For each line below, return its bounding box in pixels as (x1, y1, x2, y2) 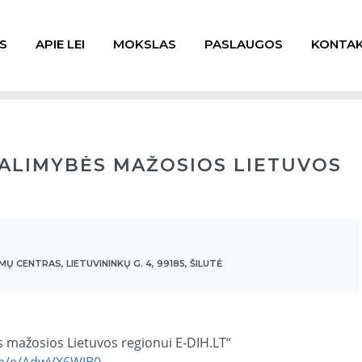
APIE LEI (36, 36, 85, 52)
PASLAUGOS (204, 36, 283, 52)
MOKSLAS (113, 36, 176, 52)
